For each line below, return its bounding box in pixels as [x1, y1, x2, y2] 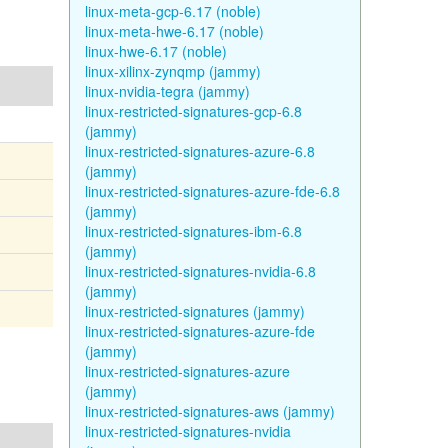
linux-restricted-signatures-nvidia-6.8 [84, 261, 316, 281]
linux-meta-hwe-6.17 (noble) [84, 21, 264, 41]
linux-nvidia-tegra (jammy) [84, 81, 250, 101]
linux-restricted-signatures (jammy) [84, 301, 305, 321]
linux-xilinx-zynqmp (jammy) [84, 61, 261, 81]
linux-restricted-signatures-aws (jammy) [84, 401, 335, 421]
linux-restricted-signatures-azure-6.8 [84, 141, 315, 161]
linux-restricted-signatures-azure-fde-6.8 [84, 181, 340, 201]
